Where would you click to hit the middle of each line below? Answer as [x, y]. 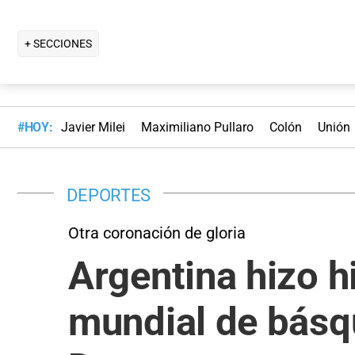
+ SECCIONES [58, 43]
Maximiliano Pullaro [197, 128]
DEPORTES [109, 195]
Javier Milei [93, 128]
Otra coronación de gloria [157, 233]
